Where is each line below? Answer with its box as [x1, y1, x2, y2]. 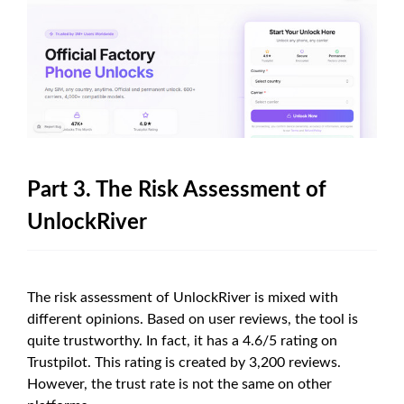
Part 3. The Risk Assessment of [27, 179, 326, 202]
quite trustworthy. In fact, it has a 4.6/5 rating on [27, 334, 337, 349]
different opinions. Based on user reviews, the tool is [27, 312, 358, 327]
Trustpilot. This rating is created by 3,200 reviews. [27, 355, 341, 371]
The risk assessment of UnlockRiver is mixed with [27, 290, 338, 306]
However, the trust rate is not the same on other [27, 377, 332, 392]
